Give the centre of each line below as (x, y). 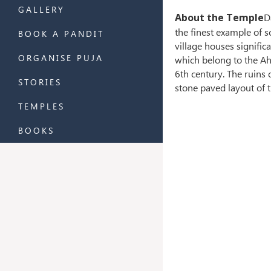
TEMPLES (41, 106)
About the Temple (219, 17)
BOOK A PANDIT (61, 34)
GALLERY (41, 9)
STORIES (40, 82)
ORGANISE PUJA (61, 58)
